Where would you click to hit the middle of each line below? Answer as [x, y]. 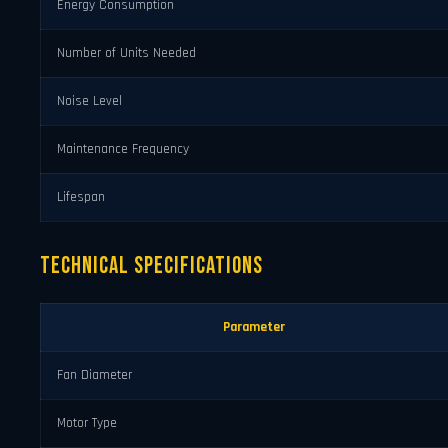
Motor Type [87, 422]
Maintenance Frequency [123, 149]
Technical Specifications [151, 265]
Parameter [253, 326]
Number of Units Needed [126, 53]
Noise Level [89, 101]
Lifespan [81, 197]
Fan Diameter [94, 374]
